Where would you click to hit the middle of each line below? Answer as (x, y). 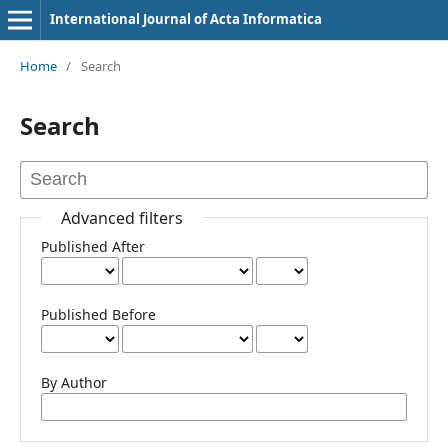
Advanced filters (121, 217)
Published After (92, 246)
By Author (73, 382)
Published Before (98, 314)
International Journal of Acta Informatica (185, 19)
